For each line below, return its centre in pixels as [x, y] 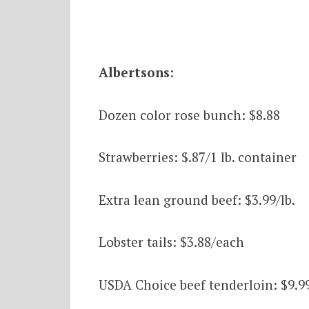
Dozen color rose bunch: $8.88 [189, 114]
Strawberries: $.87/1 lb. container [197, 157]
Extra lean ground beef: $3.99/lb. [197, 199]
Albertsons [134, 72]
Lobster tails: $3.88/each [171, 242]
